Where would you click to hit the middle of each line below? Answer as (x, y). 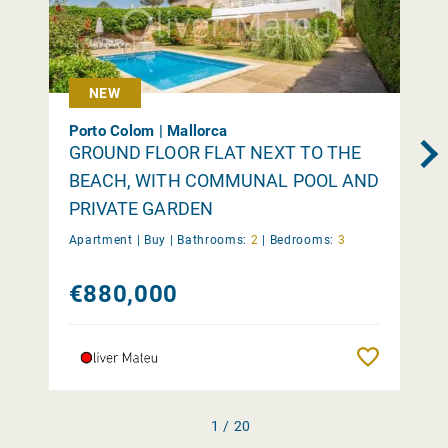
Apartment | (104, 239)
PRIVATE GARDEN (140, 208)
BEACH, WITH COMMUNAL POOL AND (224, 180)
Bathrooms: (212, 239)
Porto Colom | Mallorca (147, 130)
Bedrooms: (301, 239)
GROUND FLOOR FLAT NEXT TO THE (215, 152)
